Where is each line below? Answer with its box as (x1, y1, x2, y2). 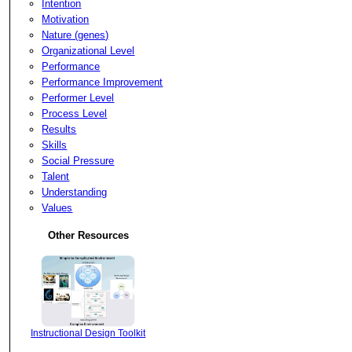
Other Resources (47, 229, 129, 241)
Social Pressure (42, 154, 115, 167)
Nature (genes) (42, 28, 109, 41)
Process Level (42, 107, 108, 119)
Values (42, 201, 73, 214)
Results (42, 123, 77, 135)
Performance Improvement (42, 75, 163, 88)
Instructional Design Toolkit (31, 328, 146, 339)
